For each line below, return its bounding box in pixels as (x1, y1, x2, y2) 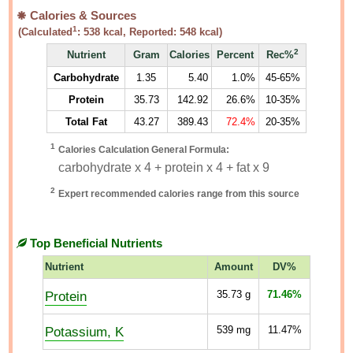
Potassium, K (45, 324, 124, 340)
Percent (217, 49, 254, 61)
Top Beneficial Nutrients (27, 237, 163, 250)
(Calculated (18, 26, 73, 38)
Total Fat (65, 116, 107, 128)
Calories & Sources (27, 9, 137, 22)
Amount (214, 261, 253, 273)
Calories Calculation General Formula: (58, 144, 229, 155)
